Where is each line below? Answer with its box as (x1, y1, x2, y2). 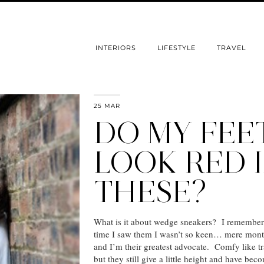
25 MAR (94, 102, 120, 110)
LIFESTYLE (157, 44, 196, 52)
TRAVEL (217, 44, 246, 52)
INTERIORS (95, 44, 136, 52)
